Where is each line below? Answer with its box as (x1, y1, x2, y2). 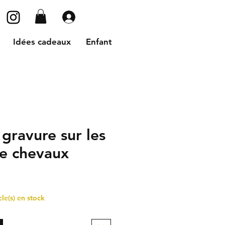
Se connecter (84, 12, 137, 22)
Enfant (85, 36, 112, 47)
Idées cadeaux (13, 36, 71, 47)
